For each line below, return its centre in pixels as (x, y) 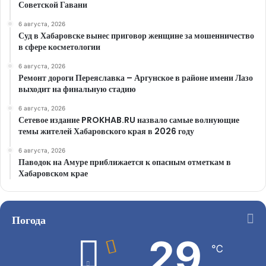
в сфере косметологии (59, 47)
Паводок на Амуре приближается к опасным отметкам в (125, 162)
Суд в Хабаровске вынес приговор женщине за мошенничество (136, 36)
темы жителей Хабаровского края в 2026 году (106, 132)
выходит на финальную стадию (77, 89)
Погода (29, 220)
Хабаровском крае (53, 174)
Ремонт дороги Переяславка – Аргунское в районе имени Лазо (136, 78)
